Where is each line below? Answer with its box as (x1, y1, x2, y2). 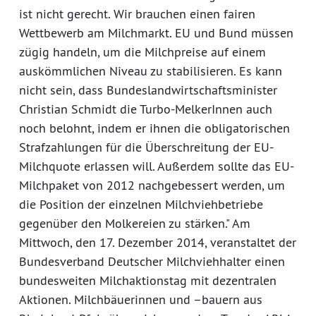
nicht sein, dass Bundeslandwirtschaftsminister (19, 82, 277, 99)
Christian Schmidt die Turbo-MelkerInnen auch (19, 101, 272, 118)
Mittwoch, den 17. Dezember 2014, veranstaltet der (19, 234, 296, 251)
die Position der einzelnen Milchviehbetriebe (19, 196, 263, 213)
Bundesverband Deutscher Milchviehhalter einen (19, 253, 285, 270)
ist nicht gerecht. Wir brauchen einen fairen (19, 6, 255, 23)
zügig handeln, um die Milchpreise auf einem (19, 44, 266, 61)
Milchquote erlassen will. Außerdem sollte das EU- (19, 158, 294, 175)
